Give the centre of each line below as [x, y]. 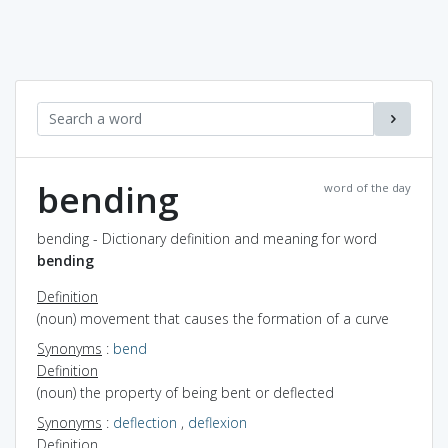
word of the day [367, 187]
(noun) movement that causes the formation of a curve [213, 318]
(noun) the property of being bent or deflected [185, 392]
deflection [145, 422]
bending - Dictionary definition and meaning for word [207, 238]
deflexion [217, 422]
